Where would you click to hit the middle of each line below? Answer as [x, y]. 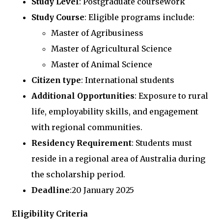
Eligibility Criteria [51, 213]
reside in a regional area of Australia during [118, 158]
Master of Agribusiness [97, 33]
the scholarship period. [78, 174]
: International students [128, 80]
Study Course [58, 17]
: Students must [162, 143]
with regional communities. [87, 127]
